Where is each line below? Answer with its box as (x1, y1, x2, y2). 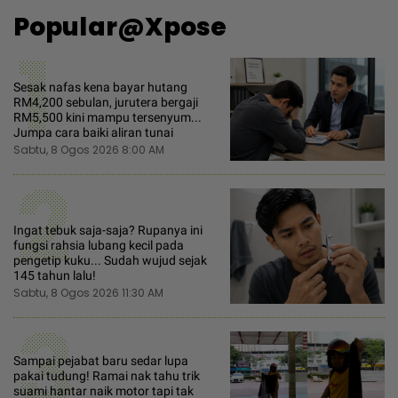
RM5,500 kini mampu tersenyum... (13, 109, 202, 124)
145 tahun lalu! (13, 268, 96, 283)
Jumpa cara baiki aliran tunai (13, 124, 173, 139)
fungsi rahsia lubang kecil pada (13, 238, 184, 253)
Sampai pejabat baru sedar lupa (13, 354, 188, 369)
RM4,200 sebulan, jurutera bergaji (13, 94, 198, 109)
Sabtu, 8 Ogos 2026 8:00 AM (13, 141, 164, 157)
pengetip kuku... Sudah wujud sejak (13, 253, 207, 268)
